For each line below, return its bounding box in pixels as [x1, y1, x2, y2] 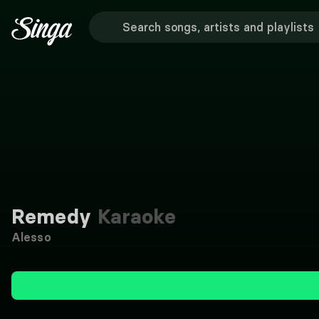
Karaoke [91, 204, 177, 229]
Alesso [11, 230, 51, 244]
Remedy [11, 204, 92, 229]
